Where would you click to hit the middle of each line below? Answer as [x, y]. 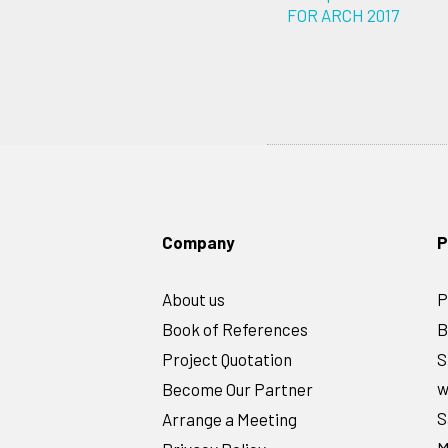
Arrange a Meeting [229, 419]
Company [198, 242]
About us [193, 299]
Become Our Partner [237, 389]
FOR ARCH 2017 [343, 15]
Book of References [235, 329]
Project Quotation [227, 359]
